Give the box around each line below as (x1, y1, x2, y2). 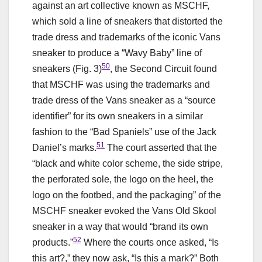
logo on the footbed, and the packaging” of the (32, 189, 221, 200)
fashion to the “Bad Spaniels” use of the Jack (32, 126, 216, 137)
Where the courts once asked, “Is (81, 237, 219, 247)
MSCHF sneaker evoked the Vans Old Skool (32, 205, 216, 216)
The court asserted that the (105, 142, 217, 153)
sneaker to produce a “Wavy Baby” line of (32, 47, 202, 58)
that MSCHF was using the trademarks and (32, 79, 210, 89)
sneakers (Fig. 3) (32, 63, 102, 74)
